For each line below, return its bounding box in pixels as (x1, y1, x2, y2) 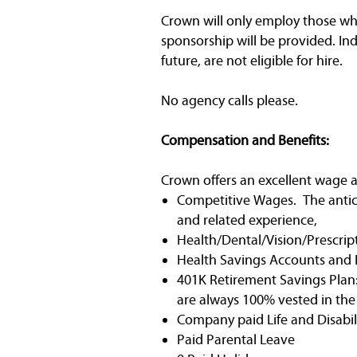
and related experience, (177, 210, 317, 229)
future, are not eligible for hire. (161, 51, 343, 69)
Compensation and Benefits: (161, 131, 329, 149)
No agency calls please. (161, 91, 298, 109)
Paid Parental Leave (177, 330, 295, 348)
